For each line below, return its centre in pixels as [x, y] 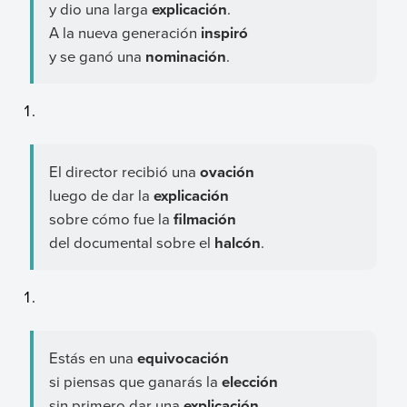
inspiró [224, 33]
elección [249, 381]
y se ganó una [97, 56]
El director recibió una [124, 171]
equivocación [183, 357]
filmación [204, 219]
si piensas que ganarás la [135, 381]
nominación [185, 57]
